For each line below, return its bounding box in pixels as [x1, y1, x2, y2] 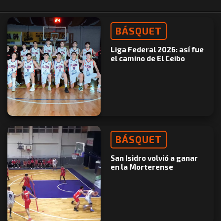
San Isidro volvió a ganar [110, 153, 198, 163]
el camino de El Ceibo [110, 54, 185, 63]
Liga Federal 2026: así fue [110, 45, 204, 54]
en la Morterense [110, 162, 173, 172]
